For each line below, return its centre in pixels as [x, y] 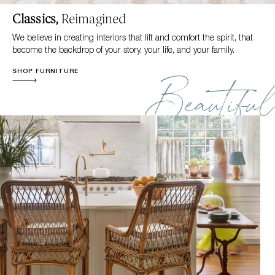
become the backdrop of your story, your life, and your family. [123, 50]
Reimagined [94, 19]
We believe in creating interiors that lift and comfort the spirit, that [132, 37]
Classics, [37, 19]
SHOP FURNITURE [45, 71]
